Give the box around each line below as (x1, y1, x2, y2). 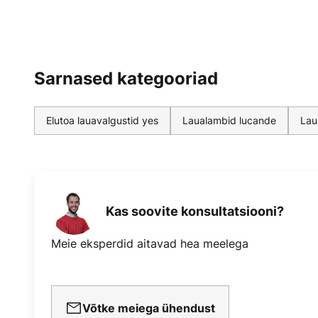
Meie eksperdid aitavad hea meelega (51, 235, 248, 251)
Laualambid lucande (182, 113, 276, 127)
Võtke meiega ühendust (82, 300, 215, 315)
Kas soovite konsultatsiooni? (106, 204, 284, 219)
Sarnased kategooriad (34, 67, 218, 89)
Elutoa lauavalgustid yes (46, 113, 158, 127)
